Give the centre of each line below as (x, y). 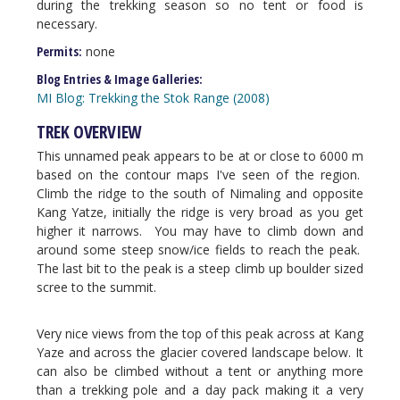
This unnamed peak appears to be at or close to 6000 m (200, 156)
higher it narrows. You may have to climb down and (200, 231)
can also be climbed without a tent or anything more (200, 371)
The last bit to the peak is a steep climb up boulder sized (200, 268)
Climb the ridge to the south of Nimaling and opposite (200, 193)
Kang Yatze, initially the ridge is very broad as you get (200, 212)
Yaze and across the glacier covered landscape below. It (200, 352)
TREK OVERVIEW (89, 132)
